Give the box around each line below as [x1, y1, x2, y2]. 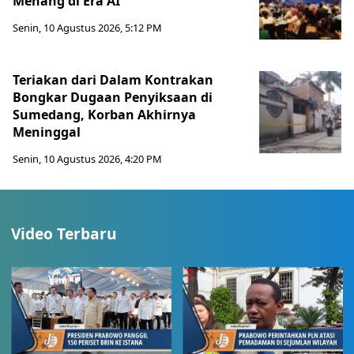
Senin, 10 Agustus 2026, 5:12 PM [13, 21, 162, 36]
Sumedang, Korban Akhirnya [13, 106, 196, 124]
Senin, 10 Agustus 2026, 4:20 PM [13, 152, 162, 167]
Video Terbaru [11, 223, 117, 245]
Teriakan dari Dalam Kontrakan [13, 71, 213, 89]
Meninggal [13, 123, 81, 141]
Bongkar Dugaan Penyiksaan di [13, 88, 213, 107]
